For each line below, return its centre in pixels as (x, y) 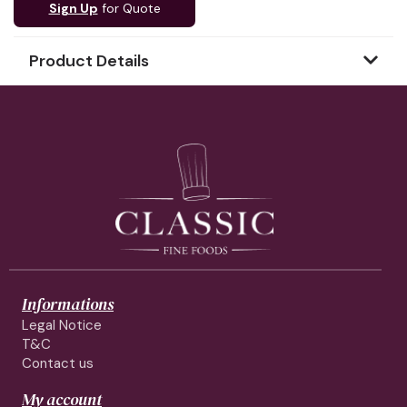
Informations (68, 304)
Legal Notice (62, 326)
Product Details (89, 61)
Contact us (58, 364)
